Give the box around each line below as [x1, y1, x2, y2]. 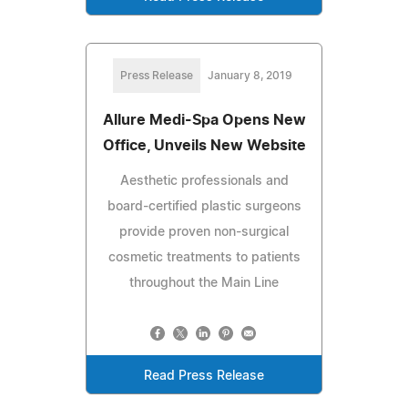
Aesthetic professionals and [119, 174, 289, 188]
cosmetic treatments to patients [107, 250, 301, 264]
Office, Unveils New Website [102, 138, 306, 153]
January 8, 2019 [207, 69, 292, 81]
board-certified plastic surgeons [107, 199, 301, 213]
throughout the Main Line [129, 276, 279, 290]
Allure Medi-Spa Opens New [102, 112, 306, 127]
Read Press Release [144, 369, 264, 382]
